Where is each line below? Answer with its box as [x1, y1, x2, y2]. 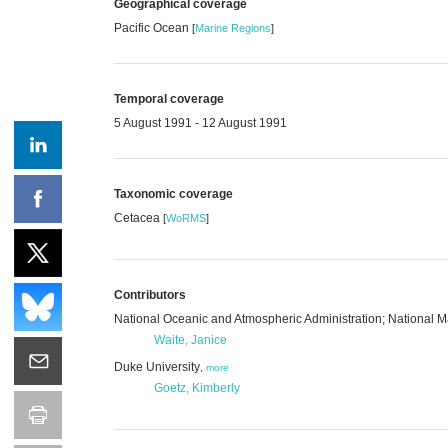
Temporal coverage [114, 91, 224, 106]
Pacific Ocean [114, 20, 192, 35]
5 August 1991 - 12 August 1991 [114, 115, 287, 130]
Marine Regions [195, 21, 271, 34]
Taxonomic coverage [114, 186, 233, 201]
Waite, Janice [154, 332, 227, 347]
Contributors [114, 287, 186, 302]
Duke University [114, 359, 200, 374]
